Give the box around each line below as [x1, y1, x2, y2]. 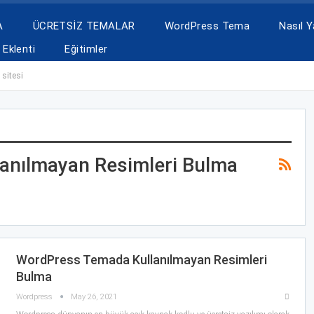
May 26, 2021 [70, 292, 117, 301]
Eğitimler [64, 43, 108, 55]
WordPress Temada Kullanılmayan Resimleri [15, 252, 267, 267]
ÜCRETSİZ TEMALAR [32, 20, 135, 32]
